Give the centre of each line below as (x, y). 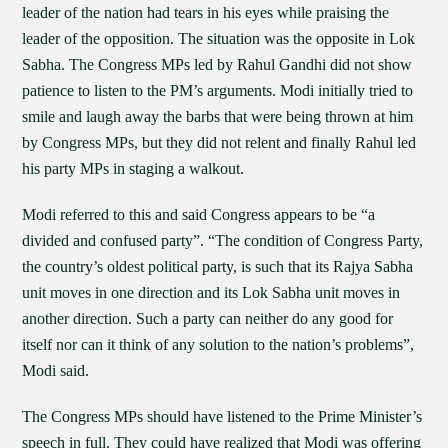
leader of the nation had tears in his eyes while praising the (206, 12)
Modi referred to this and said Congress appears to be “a (199, 214)
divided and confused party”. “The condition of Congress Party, (223, 240)
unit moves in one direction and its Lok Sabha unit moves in (211, 292)
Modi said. (56, 370)
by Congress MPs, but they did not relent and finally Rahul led (219, 142)
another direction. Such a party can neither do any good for (208, 318)
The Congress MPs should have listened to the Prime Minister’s (222, 416)
